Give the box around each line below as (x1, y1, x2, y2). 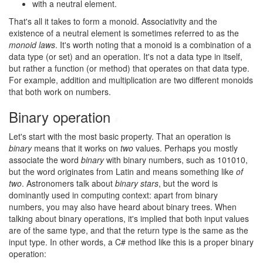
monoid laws (9, 39, 55, 50)
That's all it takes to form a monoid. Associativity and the (9, 15, 217, 27)
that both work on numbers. (9, 86, 111, 97)
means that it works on (32, 142, 120, 154)
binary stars (115, 177, 159, 189)
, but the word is (159, 177, 218, 189)
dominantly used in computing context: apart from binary (9, 189, 218, 201)
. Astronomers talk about (22, 177, 115, 189)
